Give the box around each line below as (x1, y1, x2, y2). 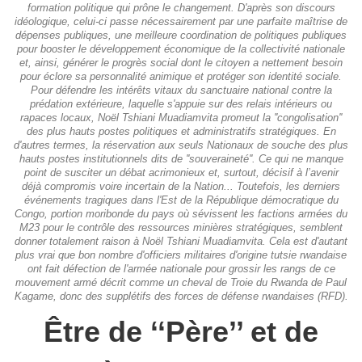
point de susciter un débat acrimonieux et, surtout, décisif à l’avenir (23, 167, 339, 179)
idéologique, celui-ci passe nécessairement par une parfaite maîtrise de (15, 16, 347, 28)
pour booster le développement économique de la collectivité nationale (17, 44, 345, 56)
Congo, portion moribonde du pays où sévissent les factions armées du (15, 208, 347, 221)
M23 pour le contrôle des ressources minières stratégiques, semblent (19, 222, 343, 234)
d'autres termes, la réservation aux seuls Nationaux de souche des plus (14, 140, 348, 152)
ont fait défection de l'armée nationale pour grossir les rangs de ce (27, 263, 335, 276)
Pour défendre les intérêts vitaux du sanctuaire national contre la (30, 85, 332, 97)
